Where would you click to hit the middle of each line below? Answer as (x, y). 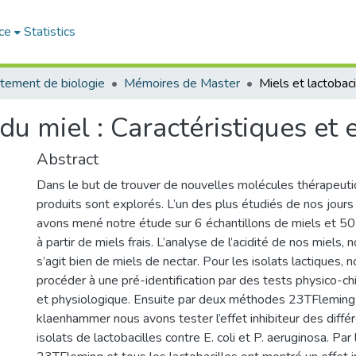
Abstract (68, 159)
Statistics (50, 32)
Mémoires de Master (182, 83)
